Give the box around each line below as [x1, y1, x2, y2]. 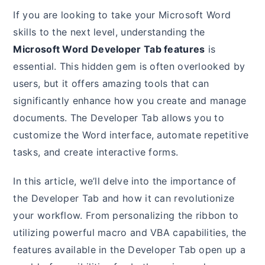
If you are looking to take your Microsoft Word [13, 9, 231, 21]
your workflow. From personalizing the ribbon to [13, 209, 239, 222]
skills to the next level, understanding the [13, 26, 205, 38]
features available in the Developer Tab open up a [13, 244, 246, 256]
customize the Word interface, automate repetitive [13, 129, 249, 141]
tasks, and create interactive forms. [13, 146, 179, 159]
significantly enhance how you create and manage [13, 95, 247, 107]
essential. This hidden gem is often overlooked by [13, 60, 245, 73]
